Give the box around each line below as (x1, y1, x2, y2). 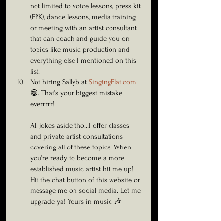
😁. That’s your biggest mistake (30, 89, 124, 97)
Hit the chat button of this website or (30, 176, 142, 184)
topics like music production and (30, 45, 132, 54)
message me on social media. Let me (30, 186, 143, 195)
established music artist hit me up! (30, 165, 136, 173)
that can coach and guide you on (30, 35, 132, 43)
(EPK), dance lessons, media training (30, 13, 138, 21)
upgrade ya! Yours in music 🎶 (30, 197, 123, 206)
